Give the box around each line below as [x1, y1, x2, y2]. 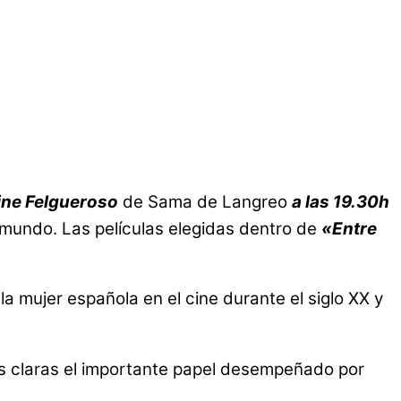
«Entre [321, 218, 377, 239]
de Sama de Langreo [123, 191, 292, 212]
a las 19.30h [292, 191, 389, 212]
